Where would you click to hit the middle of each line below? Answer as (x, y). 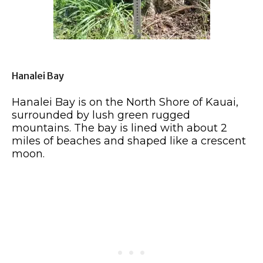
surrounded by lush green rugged (101, 115)
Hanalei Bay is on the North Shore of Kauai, (125, 102)
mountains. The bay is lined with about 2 (119, 128)
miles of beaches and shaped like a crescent (129, 141)
